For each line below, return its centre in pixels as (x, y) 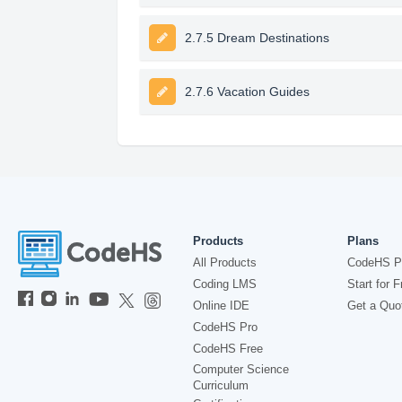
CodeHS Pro (225, 327)
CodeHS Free (228, 349)
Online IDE (221, 306)
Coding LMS (225, 284)
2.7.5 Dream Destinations (257, 38)
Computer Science (241, 369)
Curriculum (221, 385)
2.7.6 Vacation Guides (247, 92)
